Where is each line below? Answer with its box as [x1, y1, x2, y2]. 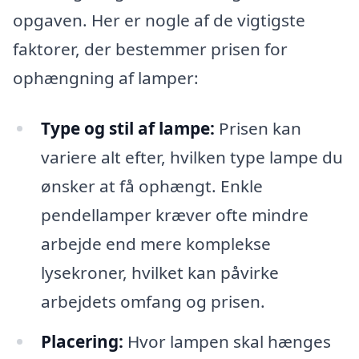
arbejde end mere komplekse [40, 232, 271, 256]
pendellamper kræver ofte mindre [40, 204, 309, 227]
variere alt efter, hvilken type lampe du [40, 146, 343, 169]
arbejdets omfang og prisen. [40, 290, 265, 313]
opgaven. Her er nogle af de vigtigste [13, 8, 305, 31]
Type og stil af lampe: [40, 117, 215, 140]
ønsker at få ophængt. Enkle [40, 175, 263, 198]
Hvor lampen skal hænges [123, 330, 331, 353]
